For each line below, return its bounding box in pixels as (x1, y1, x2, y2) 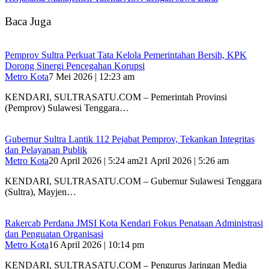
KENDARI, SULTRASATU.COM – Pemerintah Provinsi (5, 92, 227, 103)
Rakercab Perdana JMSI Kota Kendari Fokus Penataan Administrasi (5, 218, 263, 229)
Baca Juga (5, 14, 51, 28)
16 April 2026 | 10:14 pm (49, 240, 144, 250)
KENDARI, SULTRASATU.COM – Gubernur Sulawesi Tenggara (5, 176, 262, 187)
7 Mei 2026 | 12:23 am (49, 71, 134, 82)
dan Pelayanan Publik (5, 145, 87, 156)
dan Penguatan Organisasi (5, 229, 103, 240)
